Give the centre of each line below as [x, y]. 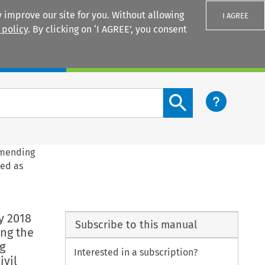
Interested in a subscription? [136, 253]
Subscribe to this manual [136, 224]
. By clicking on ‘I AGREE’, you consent [107, 29]
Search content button [211, 95]
